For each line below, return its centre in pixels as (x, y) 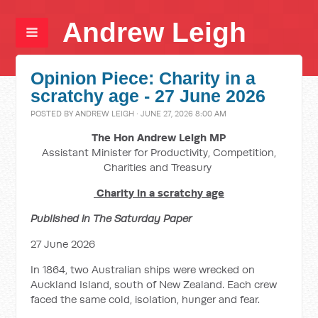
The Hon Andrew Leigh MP (159, 137)
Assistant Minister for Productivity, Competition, (159, 152)
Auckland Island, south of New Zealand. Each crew (154, 284)
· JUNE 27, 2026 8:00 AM (181, 114)
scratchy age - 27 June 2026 (148, 96)
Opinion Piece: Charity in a (143, 78)
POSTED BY (53, 114)
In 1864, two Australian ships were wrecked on (143, 269)
